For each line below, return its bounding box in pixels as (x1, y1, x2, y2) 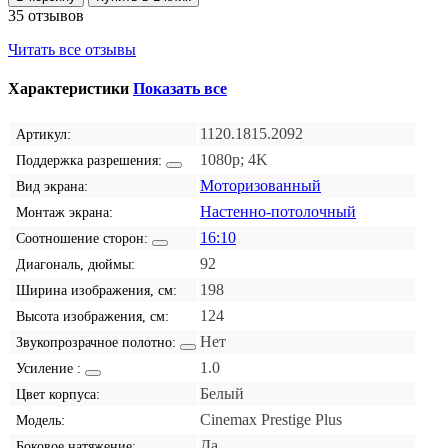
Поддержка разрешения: (16, 152, 162, 168)
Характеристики (8, 80, 129, 98)
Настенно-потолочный (200, 202, 356, 220)
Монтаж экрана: (16, 204, 113, 220)
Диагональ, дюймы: (16, 256, 135, 272)
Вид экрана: (16, 178, 88, 194)
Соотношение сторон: (16, 230, 148, 246)
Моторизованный (200, 176, 321, 194)
